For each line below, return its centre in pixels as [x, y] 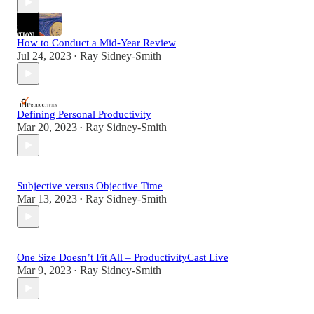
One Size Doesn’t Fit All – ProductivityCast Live [123, 258]
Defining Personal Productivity [84, 115]
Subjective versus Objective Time [90, 186]
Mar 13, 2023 [47, 199]
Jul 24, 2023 [44, 56]
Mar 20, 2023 [47, 128]
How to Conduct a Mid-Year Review [96, 43]
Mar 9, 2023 [44, 271]
